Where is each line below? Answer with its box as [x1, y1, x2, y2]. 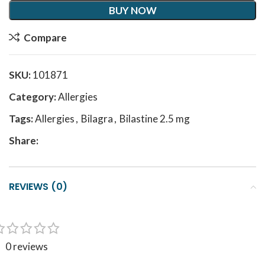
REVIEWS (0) [9, 180, 67, 193]
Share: [9, 134, 38, 147]
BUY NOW [108, 4, 157, 17]
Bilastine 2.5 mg [119, 112, 190, 125]
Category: [9, 91, 56, 103]
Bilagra [81, 112, 113, 125]
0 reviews [5, 240, 48, 253]
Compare [23, 31, 67, 44]
